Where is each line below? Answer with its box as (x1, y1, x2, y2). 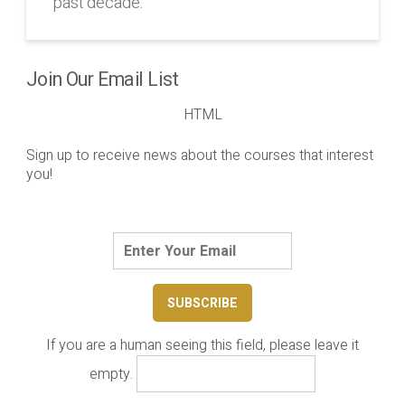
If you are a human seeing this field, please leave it (46, 334, 359, 356)
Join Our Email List (25, 65, 179, 94)
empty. (89, 363, 137, 385)
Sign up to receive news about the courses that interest (25, 144, 373, 166)
